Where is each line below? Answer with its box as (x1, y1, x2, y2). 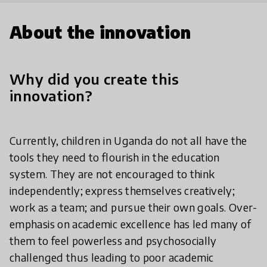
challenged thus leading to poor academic (10, 250, 214, 264)
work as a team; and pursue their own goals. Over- (10, 200, 257, 214)
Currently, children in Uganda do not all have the (10, 133, 247, 147)
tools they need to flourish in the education (10, 150, 220, 164)
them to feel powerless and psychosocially (10, 233, 217, 247)
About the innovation (10, 21, 191, 42)
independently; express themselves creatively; (10, 183, 235, 197)
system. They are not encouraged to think (10, 166, 215, 181)
